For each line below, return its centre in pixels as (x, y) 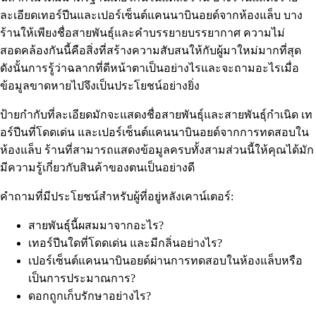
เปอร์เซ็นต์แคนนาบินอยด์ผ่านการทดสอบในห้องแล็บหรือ (165, 261)
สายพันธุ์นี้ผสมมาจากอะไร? (96, 226)
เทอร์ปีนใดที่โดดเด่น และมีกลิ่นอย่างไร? (125, 243)
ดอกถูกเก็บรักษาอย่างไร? (90, 296)
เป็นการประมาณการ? (82, 279)
